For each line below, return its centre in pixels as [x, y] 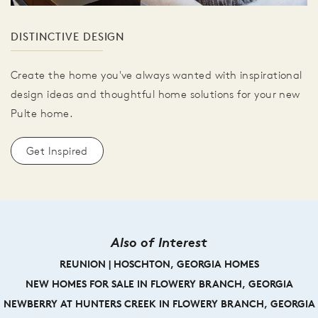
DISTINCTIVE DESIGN [68, 37]
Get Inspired [57, 151]
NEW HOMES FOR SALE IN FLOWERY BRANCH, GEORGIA [159, 284]
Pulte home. [42, 114]
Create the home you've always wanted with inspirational [157, 75]
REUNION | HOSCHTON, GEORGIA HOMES [159, 264]
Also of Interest [159, 242]
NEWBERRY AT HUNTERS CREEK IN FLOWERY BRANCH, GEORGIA [159, 304]
